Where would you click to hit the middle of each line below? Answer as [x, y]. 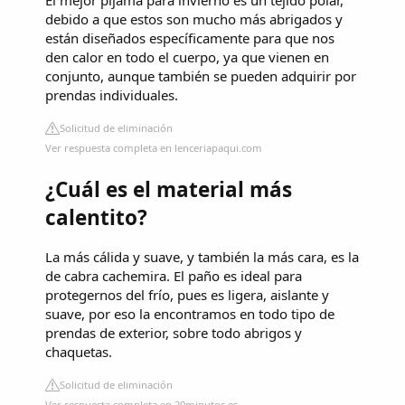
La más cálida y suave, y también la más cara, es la [202, 257]
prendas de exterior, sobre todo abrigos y [174, 333]
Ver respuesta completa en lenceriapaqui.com [154, 148]
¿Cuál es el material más [169, 189]
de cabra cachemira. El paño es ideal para [174, 276]
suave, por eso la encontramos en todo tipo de [190, 314]
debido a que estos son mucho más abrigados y [194, 19]
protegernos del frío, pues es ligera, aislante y [187, 295]
